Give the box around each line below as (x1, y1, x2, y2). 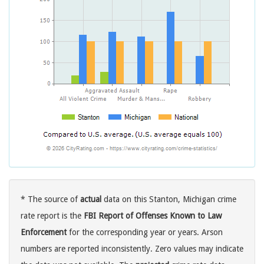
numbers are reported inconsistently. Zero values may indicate (21, 244, 243, 254)
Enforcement (21, 227, 67, 237)
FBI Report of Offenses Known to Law (84, 211, 222, 221)
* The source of (21, 194, 80, 204)
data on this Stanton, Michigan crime (101, 194, 236, 204)
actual (80, 194, 101, 204)
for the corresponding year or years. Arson (67, 227, 223, 237)
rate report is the (21, 211, 84, 221)
